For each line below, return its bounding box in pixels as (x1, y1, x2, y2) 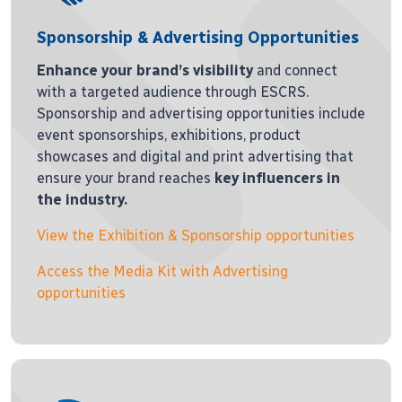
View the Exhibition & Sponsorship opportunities (37, 227, 354, 244)
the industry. (37, 191, 127, 208)
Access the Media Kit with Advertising (37, 263, 288, 280)
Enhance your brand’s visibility (37, 62, 253, 79)
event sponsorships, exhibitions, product (37, 127, 301, 144)
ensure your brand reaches (37, 170, 214, 187)
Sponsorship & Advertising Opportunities (37, 28, 359, 48)
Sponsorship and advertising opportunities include (37, 105, 365, 122)
